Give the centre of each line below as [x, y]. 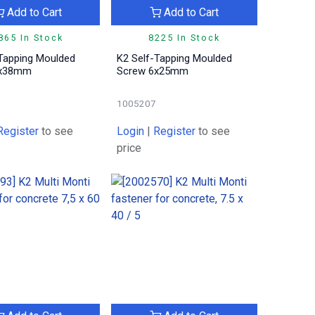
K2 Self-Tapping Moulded [175, 58]
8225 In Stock [184, 37]
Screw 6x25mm [153, 71]
